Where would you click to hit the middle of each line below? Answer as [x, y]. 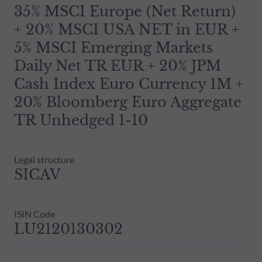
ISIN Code [35, 213]
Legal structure [44, 159]
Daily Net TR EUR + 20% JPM [118, 65]
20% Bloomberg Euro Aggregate [128, 102]
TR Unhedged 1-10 [81, 120]
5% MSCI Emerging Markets [113, 47]
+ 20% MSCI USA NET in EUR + [127, 29]
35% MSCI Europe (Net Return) [125, 11]
